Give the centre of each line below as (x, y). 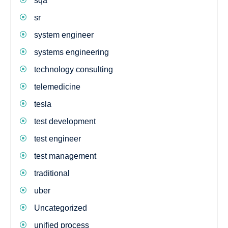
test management (65, 156)
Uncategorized (60, 208)
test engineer (57, 139)
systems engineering (71, 52)
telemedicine (57, 87)
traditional (52, 173)
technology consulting (73, 69)
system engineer (64, 35)
